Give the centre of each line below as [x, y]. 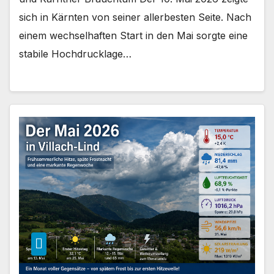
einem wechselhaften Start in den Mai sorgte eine [133, 36]
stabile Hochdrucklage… [75, 54]
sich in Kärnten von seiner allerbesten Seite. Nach [135, 17]
